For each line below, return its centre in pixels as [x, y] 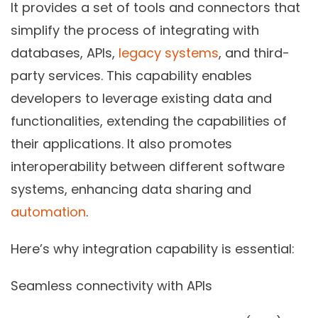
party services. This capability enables [131, 75]
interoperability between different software [148, 166]
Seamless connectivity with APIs [111, 285]
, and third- [254, 53]
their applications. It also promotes [121, 143]
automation [48, 212]
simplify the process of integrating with [135, 30]
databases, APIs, [63, 53]
